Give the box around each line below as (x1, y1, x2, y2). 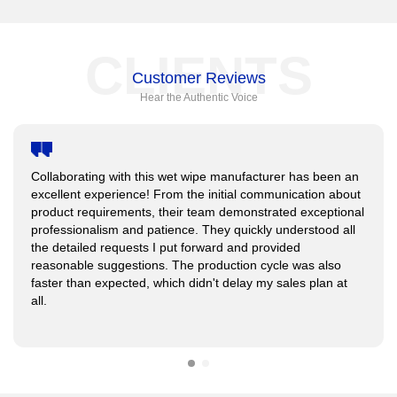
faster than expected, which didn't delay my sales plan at (31, 276, 347, 291)
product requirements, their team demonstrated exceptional (31, 205, 364, 220)
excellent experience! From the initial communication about (31, 187, 361, 202)
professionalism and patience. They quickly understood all (31, 222, 355, 237)
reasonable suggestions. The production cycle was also (31, 258, 341, 273)
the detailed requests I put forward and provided (31, 240, 300, 255)
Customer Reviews (131, 68, 266, 87)
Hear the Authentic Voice (139, 90, 258, 104)
